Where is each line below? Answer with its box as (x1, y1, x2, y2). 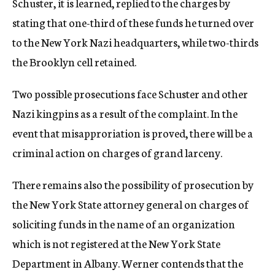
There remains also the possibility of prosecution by (12, 176, 254, 192)
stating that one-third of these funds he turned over (12, 14, 254, 30)
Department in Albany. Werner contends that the (12, 255, 243, 271)
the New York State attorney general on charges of (12, 196, 249, 212)
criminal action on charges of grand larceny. (12, 144, 222, 160)
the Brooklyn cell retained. (12, 53, 136, 69)
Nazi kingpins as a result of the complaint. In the (12, 105, 238, 121)
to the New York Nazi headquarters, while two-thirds (12, 34, 258, 50)
